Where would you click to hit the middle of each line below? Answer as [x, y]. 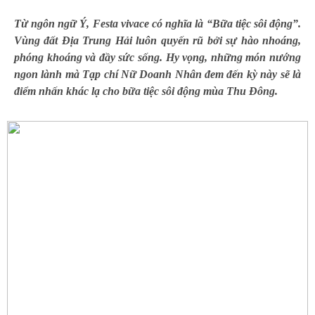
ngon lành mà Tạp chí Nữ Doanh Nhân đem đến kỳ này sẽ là [157, 74]
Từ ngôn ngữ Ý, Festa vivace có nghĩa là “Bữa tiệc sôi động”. [157, 23]
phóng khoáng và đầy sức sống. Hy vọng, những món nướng [157, 57]
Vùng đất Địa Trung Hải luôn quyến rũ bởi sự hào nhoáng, [157, 40]
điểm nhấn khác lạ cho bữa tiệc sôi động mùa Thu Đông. [146, 91]
